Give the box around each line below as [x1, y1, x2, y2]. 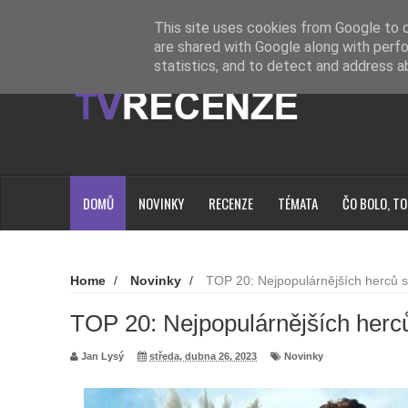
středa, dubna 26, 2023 [149, 350, 257, 362]
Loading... [138, 13, 187, 25]
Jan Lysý [81, 350, 124, 362]
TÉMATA [277, 193, 318, 213]
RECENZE [208, 193, 253, 213]
